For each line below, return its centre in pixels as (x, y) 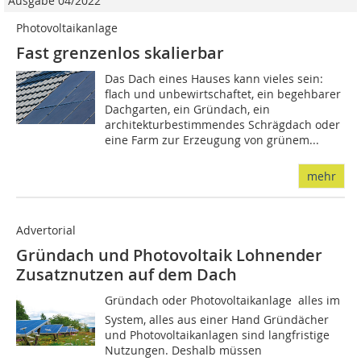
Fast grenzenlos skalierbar (120, 53)
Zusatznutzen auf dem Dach (127, 275)
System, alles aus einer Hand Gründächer (217, 320)
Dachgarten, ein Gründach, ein (188, 110)
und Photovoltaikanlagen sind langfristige (218, 335)
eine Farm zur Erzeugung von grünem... (212, 140)
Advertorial (46, 230)
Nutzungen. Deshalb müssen (184, 351)
